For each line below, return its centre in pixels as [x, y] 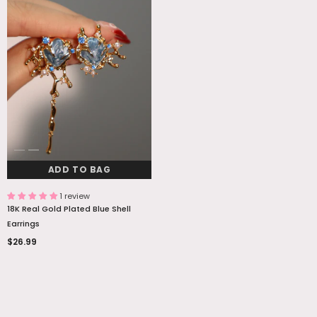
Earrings [23, 223]
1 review [75, 196]
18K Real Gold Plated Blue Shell [69, 208]
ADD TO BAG [79, 169]
